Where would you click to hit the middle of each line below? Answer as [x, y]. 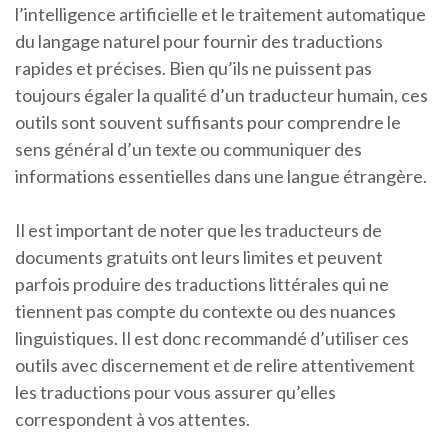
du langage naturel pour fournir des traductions [199, 41]
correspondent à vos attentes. [132, 419]
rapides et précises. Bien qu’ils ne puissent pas [193, 68]
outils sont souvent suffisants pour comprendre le [208, 122]
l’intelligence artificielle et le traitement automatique [220, 14]
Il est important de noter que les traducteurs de [198, 230]
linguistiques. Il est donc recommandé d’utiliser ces [212, 338]
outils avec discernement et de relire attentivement [215, 365]
